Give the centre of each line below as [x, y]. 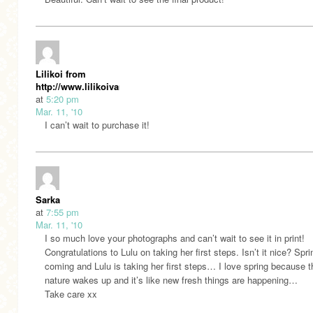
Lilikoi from [61, 73]
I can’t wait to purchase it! [97, 124]
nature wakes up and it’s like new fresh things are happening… [171, 279]
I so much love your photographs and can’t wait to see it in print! [175, 238]
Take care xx [71, 293]
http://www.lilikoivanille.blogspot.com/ [119, 86]
